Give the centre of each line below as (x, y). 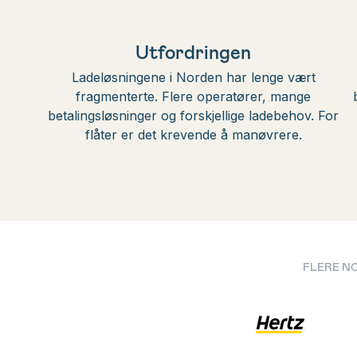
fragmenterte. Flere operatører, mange (194, 96)
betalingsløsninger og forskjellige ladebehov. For (194, 116)
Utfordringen (194, 51)
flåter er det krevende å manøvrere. (193, 135)
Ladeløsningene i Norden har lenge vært (193, 77)
